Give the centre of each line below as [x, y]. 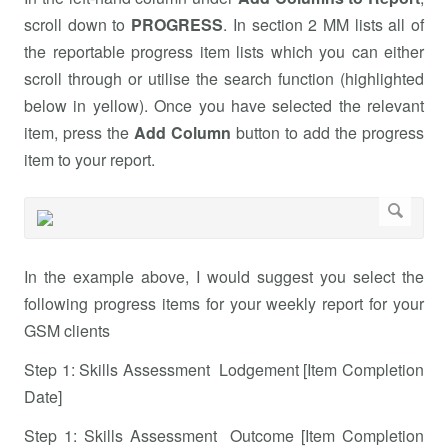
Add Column [182, 132]
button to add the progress [327, 132]
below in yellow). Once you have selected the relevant [224, 105]
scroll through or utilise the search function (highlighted [224, 78]
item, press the [79, 132]
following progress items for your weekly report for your [224, 303]
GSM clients [71, 330]
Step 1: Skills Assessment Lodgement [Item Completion [224, 369]
